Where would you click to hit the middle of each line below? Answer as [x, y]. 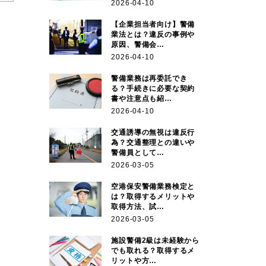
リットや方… [134, 260]
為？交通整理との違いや [153, 142]
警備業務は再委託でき [149, 78]
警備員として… [138, 152]
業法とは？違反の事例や [153, 34]
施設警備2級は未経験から [155, 240]
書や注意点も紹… [142, 98]
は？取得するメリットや [153, 196]
